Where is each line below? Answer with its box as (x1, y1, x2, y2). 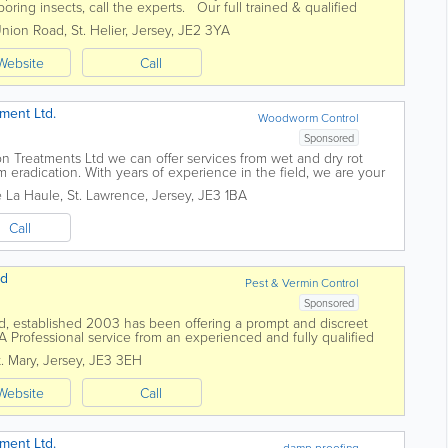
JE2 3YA (178, 20, 230, 39)
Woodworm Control (258, 109, 360, 126)
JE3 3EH (89, 350, 142, 369)
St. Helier (71, 20, 125, 39)
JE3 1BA (198, 185, 247, 204)
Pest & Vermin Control (245, 274, 360, 291)
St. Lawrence (67, 185, 145, 204)
